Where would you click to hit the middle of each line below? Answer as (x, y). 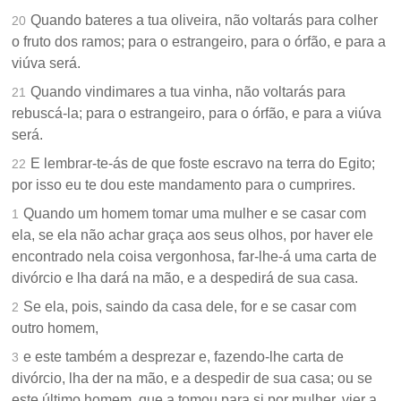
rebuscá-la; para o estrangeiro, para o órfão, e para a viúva (197, 114)
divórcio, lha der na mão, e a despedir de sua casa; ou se (192, 379)
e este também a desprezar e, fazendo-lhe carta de (184, 357)
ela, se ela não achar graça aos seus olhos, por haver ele (193, 235)
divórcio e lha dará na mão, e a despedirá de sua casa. (185, 278)
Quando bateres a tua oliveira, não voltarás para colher (205, 21)
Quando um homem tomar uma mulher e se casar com (195, 214)
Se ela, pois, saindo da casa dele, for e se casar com (190, 307)
